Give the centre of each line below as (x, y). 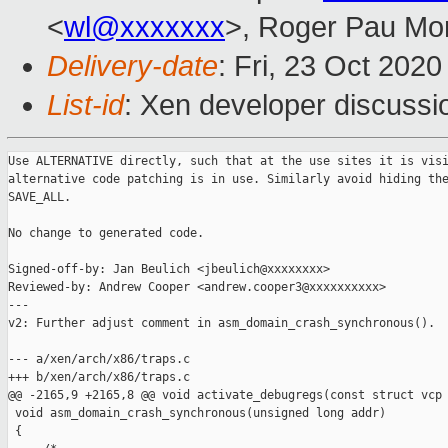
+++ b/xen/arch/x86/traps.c (99, 377)
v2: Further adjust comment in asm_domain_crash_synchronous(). (221, 323)
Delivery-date (132, 66)
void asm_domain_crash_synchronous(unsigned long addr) (197, 413)
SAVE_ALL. (39, 197)
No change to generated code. (106, 233)
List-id (85, 105)
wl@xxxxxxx (144, 27)
